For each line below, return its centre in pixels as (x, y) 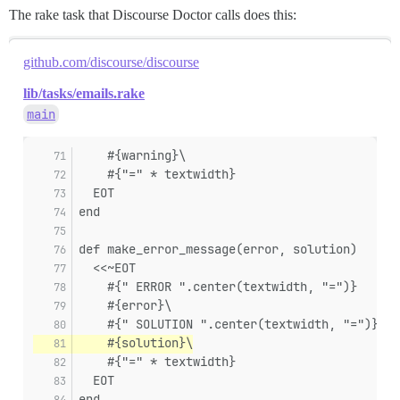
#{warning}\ (132, 156)
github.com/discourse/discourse (111, 62)
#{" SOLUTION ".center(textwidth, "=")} (229, 325)
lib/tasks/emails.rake (84, 94)
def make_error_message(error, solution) (218, 250)
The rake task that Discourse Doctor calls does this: (153, 15)
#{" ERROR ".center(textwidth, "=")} (218, 287)
